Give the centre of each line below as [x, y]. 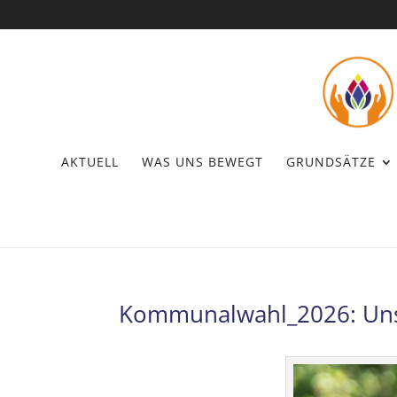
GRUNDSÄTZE [331, 161]
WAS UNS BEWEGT [202, 161]
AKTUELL [90, 161]
